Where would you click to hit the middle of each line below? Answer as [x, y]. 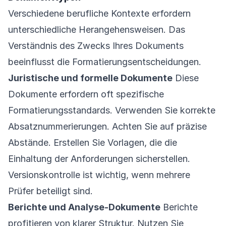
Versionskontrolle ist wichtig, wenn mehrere [99, 175]
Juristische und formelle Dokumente [90, 78]
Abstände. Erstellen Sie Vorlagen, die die [93, 143]
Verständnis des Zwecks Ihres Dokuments [96, 46]
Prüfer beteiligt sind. [50, 191]
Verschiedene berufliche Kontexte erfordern [99, 13]
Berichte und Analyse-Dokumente [84, 207]
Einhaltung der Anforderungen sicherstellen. [99, 159]
